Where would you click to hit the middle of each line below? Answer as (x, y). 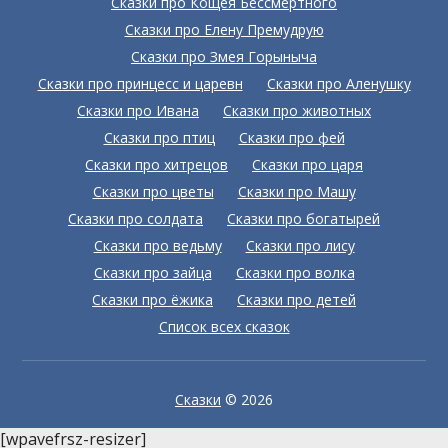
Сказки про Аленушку (338, 83)
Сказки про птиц (159, 137)
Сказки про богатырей (303, 218)
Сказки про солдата (135, 218)
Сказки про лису (300, 245)
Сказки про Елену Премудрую (224, 29)
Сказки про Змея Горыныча (224, 56)
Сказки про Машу (296, 191)
